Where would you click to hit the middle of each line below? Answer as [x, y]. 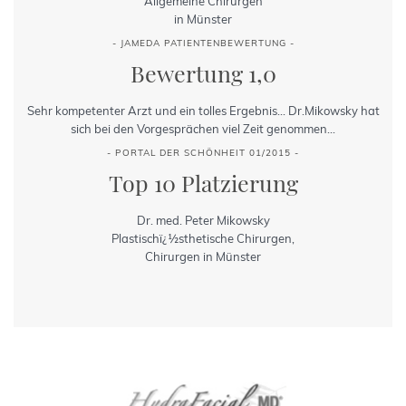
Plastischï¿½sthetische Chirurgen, [203, 239]
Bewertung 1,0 [203, 73]
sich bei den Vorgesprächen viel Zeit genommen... [203, 129]
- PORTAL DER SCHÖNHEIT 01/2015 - [203, 153]
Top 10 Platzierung [203, 183]
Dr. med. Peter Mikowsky [203, 221]
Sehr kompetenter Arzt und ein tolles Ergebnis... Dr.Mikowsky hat [203, 111]
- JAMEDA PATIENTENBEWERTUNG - [203, 43]
